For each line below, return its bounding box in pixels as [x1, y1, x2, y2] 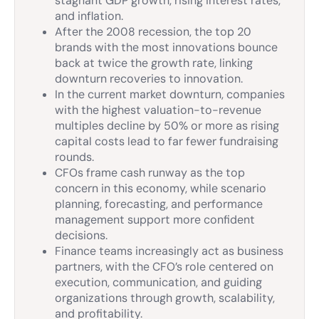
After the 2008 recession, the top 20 [55, 24, 251, 39]
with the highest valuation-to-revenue [55, 103, 261, 117]
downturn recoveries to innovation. [55, 71, 243, 86]
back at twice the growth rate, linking [55, 56, 253, 70]
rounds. [55, 150, 94, 164]
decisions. [55, 228, 108, 243]
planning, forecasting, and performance [55, 197, 263, 211]
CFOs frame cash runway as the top [55, 165, 245, 180]
